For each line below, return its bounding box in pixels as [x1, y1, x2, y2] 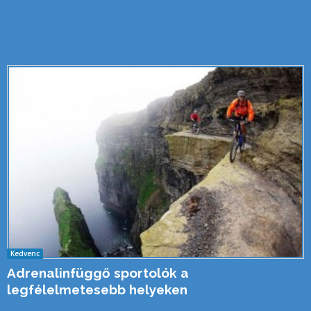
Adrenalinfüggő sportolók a [7, 265, 189, 280]
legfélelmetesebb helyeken [7, 282, 187, 297]
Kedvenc [10, 249, 40, 258]
